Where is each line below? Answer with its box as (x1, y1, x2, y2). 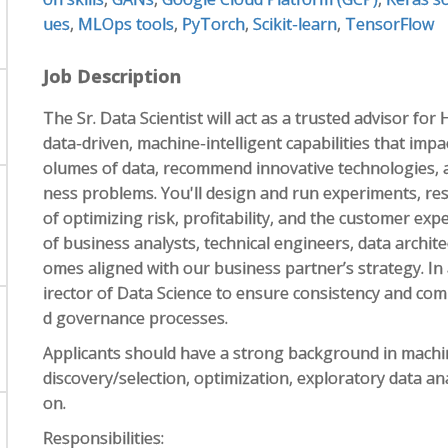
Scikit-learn (253, 13, 338, 35)
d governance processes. (43, 307, 229, 329)
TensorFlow (345, 13, 435, 35)
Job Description (43, 64, 182, 88)
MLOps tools (78, 13, 175, 35)
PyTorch (182, 13, 246, 35)
